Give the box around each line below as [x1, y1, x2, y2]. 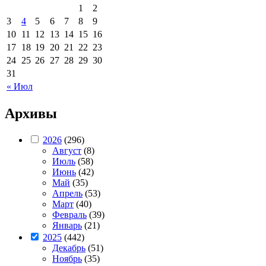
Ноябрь [52, 254, 82, 264]
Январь [52, 220, 82, 231]
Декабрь [52, 243, 85, 254]
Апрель [52, 188, 83, 199]
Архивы [5, 106, 57, 122]
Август [52, 145, 81, 156]
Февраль [52, 210, 87, 220]
